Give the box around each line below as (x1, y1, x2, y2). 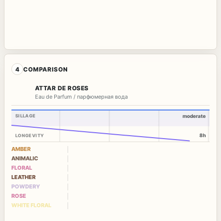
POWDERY (11, 183, 40, 190)
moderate (183, 113, 206, 119)
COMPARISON (23, 65, 68, 73)
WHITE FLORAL (11, 202, 51, 209)
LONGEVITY (15, 133, 44, 139)
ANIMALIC (11, 155, 38, 162)
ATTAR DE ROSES (35, 84, 89, 92)
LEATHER (11, 174, 36, 181)
